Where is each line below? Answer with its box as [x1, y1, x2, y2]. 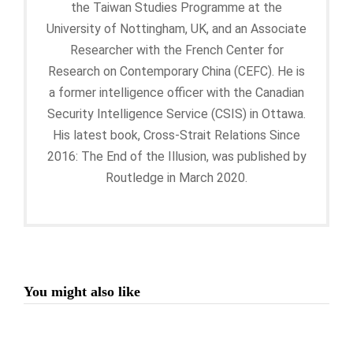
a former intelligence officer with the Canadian [49, 85, 304, 101]
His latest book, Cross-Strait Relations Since [53, 128, 300, 143]
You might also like [24, 284, 140, 300]
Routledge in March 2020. [106, 170, 247, 186]
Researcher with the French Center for [69, 43, 284, 58]
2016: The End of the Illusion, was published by [46, 149, 307, 165]
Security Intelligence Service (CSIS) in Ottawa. [47, 106, 306, 122]
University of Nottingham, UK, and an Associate [46, 21, 307, 37]
